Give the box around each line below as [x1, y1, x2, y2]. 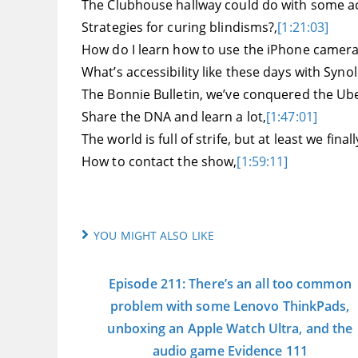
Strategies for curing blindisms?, [82, 18, 278, 37]
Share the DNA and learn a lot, [82, 108, 267, 126]
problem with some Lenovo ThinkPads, [110, 297, 350, 316]
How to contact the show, [82, 153, 237, 171]
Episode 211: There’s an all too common [108, 275, 352, 293]
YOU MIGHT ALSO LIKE [93, 228, 215, 244]
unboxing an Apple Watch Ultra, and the [107, 320, 353, 338]
